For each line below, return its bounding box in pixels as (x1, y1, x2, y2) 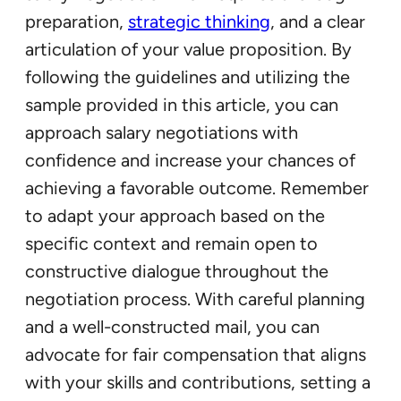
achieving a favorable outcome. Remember (25, 176, 369, 199)
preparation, (25, 10, 128, 32)
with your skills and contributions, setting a (25, 371, 371, 393)
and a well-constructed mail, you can (25, 315, 320, 337)
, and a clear (270, 10, 365, 32)
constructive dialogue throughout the (25, 260, 328, 282)
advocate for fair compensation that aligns (25, 343, 366, 365)
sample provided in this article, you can (25, 93, 338, 115)
